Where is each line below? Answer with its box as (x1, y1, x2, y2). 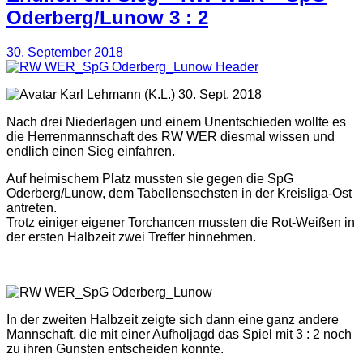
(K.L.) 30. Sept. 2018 (141, 87, 262, 101)
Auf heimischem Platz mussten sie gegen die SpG (6, 171, 293, 186)
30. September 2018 (6, 45, 123, 59)
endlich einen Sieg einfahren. (6, 143, 175, 158)
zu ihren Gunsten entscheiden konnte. (6, 341, 224, 356)
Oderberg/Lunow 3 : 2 (6, 6, 208, 29)
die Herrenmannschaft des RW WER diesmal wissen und (6, 129, 335, 143)
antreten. (6, 200, 57, 215)
